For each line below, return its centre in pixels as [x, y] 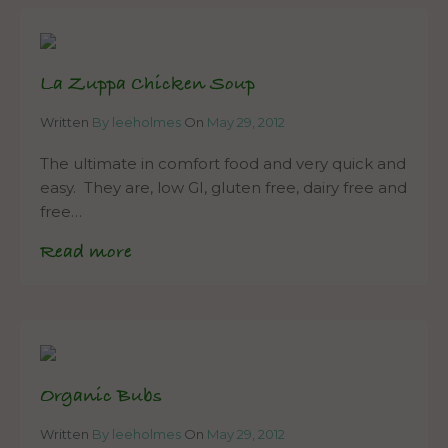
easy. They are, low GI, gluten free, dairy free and [223, 188]
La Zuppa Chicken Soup [147, 85]
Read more [86, 253]
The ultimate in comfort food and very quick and [223, 164]
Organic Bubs [101, 397]
